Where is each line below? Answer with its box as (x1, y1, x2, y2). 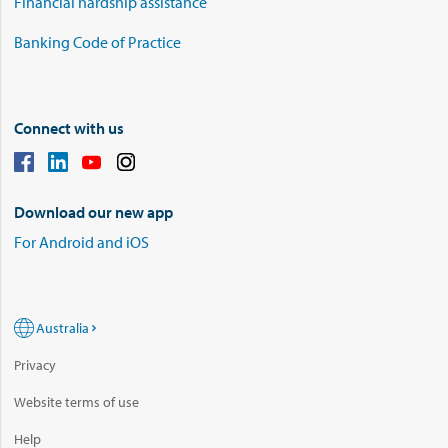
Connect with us (14, 117, 124, 138)
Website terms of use (14, 392, 139, 411)
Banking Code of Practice (14, 31, 181, 52)
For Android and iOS (14, 231, 149, 252)
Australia (36, 318, 89, 337)
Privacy (14, 355, 56, 374)
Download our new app (14, 201, 173, 222)
